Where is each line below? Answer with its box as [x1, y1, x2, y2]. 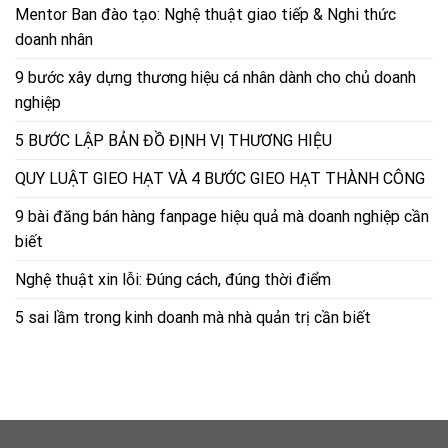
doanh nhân [15, 30, 93, 50]
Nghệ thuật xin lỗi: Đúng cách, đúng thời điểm [15, 270, 331, 290]
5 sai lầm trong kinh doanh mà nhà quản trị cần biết [15, 308, 371, 328]
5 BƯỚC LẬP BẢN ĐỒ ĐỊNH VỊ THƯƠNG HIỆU [15, 131, 332, 151]
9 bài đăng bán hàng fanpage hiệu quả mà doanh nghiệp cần [15, 207, 429, 227]
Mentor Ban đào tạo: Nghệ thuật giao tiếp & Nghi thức [15, 5, 396, 25]
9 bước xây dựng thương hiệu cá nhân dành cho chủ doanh [15, 68, 416, 88]
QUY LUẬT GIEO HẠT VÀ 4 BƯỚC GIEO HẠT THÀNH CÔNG [15, 169, 425, 189]
